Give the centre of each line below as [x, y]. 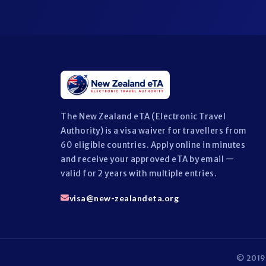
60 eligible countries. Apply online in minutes [153, 145]
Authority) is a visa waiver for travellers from [154, 131]
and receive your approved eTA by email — [147, 159]
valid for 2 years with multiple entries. [139, 174]
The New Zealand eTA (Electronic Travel [143, 117]
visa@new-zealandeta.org [124, 198]
